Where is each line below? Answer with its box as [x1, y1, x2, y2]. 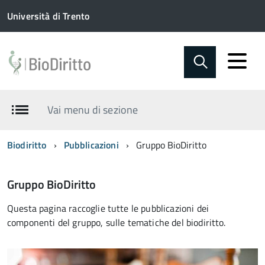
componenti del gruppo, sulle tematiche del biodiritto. [7, 215, 226, 230]
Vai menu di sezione [47, 102, 138, 118]
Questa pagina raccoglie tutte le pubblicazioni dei [7, 201, 209, 215]
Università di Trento [7, 9, 90, 23]
